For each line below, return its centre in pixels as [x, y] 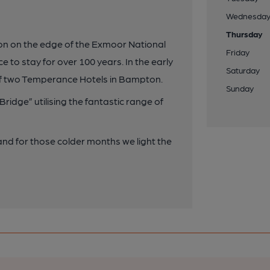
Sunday [240, 88]
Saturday [243, 70]
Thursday [245, 34]
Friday [238, 52]
